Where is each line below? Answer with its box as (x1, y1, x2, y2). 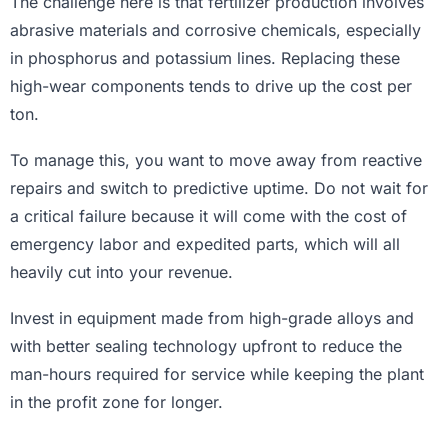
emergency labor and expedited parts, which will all (10, 234, 400, 255)
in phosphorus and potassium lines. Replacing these (10, 48, 400, 69)
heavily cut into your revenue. (10, 262, 233, 283)
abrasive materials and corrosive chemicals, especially (10, 20, 421, 41)
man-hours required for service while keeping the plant (10, 364, 424, 385)
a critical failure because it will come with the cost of (10, 206, 407, 227)
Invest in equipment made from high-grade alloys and (10, 308, 414, 329)
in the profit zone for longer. (10, 392, 223, 413)
